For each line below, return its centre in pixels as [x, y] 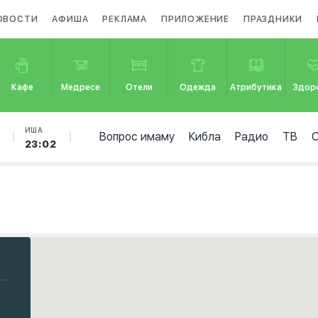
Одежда [198, 87]
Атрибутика [256, 87]
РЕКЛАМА [125, 19]
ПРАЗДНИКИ [273, 19]
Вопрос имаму [137, 137]
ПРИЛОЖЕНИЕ [196, 19]
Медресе [81, 87]
